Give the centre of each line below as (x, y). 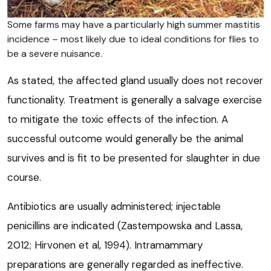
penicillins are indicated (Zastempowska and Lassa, (125, 226)
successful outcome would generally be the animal (125, 139)
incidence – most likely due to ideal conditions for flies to (133, 39)
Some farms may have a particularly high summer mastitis (134, 25)
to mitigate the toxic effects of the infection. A (118, 119)
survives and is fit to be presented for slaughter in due (134, 158)
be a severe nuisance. (55, 54)
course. (24, 178)
